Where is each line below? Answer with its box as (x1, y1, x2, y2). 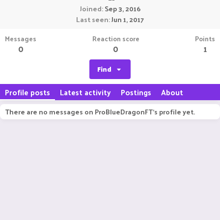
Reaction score (92, 32, 139, 45)
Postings (121, 85, 151, 99)
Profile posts (5, 85, 50, 99)
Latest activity (60, 85, 111, 99)
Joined (80, 2, 102, 15)
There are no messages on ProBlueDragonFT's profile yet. (5, 106, 195, 118)
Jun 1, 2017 (111, 13, 144, 26)
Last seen (76, 13, 109, 26)
